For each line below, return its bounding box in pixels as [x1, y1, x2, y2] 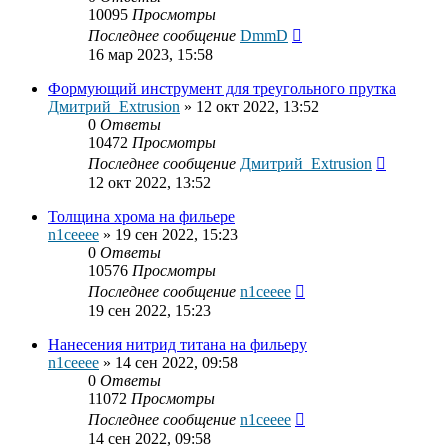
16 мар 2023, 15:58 [88, 46, 213, 64]
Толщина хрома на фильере [48, 208, 235, 226]
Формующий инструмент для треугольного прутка [48, 80, 396, 98]
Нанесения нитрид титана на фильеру [48, 336, 307, 354]
